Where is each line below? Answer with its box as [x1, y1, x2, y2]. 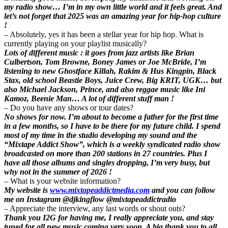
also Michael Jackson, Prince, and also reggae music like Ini [4, 84, 205, 94]
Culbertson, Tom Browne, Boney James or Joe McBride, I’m [4, 57, 206, 66]
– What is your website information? [4, 176, 121, 185]
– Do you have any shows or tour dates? [4, 103, 133, 112]
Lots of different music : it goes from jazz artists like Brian [4, 48, 194, 57]
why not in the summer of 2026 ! [4, 167, 112, 176]
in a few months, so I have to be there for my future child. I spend [4, 121, 220, 130]
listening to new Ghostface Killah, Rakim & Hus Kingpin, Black [4, 66, 216, 75]
